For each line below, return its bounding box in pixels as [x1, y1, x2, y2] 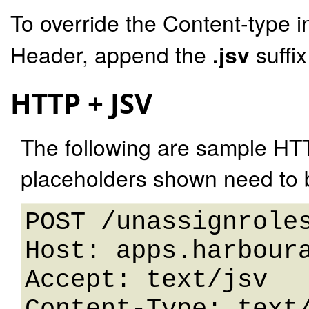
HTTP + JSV [10, 84, 152, 122]
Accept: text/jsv [25, 266, 268, 295]
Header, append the [10, 39, 212, 70]
